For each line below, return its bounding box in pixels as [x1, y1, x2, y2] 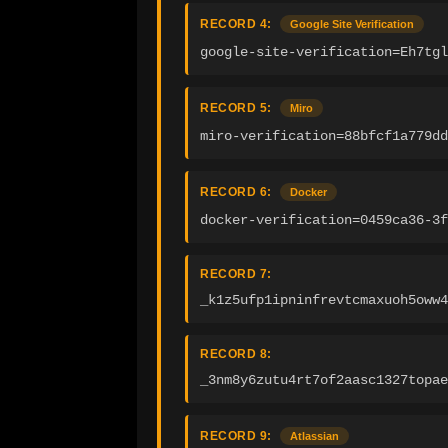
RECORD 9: [200, 429, 272, 444]
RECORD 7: [200, 267, 272, 282]
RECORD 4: [200, 17, 272, 32]
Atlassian [290, 430, 339, 443]
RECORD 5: [200, 101, 272, 116]
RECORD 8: [200, 347, 272, 362]
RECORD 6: [200, 185, 272, 200]
